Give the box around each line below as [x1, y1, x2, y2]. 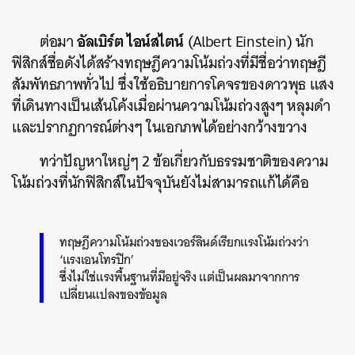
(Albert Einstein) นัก [183, 28, 314, 55]
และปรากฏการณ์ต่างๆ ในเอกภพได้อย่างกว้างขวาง [12, 113, 307, 140]
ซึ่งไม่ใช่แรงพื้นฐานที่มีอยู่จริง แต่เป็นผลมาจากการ [59, 265, 300, 288]
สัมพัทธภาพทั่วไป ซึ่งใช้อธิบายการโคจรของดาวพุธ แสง [12, 71, 334, 97]
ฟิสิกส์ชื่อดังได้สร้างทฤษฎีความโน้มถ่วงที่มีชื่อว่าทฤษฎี [12, 49, 326, 76]
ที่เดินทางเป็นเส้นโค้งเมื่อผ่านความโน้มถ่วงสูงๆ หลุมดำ [12, 92, 330, 119]
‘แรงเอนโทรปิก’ [59, 247, 134, 270]
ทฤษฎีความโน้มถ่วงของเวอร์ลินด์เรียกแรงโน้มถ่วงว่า [59, 230, 309, 253]
